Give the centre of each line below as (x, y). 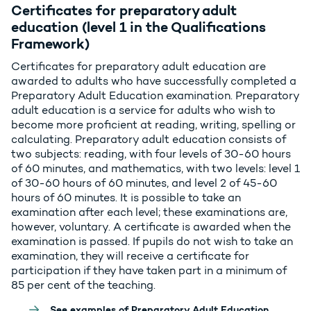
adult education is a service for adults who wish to (143, 110)
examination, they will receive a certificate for (130, 256)
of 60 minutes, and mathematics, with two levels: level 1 (155, 169)
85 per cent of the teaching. (83, 285)
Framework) (50, 44)
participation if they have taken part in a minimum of (149, 271)
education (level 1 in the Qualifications (138, 27)
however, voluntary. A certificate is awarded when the (151, 227)
